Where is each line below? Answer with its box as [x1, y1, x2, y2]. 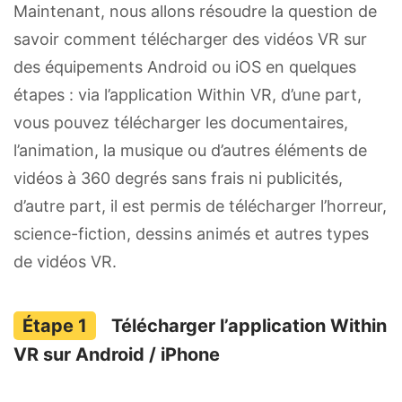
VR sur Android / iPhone [13, 343, 220, 365]
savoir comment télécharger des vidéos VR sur [13, 29, 367, 48]
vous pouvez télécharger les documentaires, [13, 112, 348, 132]
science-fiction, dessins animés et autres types [13, 223, 369, 243]
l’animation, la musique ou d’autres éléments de [13, 140, 367, 160]
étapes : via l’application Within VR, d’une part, [13, 84, 362, 104]
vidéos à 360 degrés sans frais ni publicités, [13, 168, 343, 188]
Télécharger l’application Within [107, 314, 387, 336]
